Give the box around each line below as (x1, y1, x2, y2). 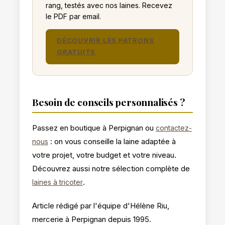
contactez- (156, 123, 192, 132)
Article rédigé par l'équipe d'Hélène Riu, (32, 200, 169, 210)
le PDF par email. (46, 12, 101, 21)
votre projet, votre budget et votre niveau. (32, 150, 176, 160)
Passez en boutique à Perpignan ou (32, 123, 156, 133)
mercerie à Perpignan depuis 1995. (32, 214, 151, 224)
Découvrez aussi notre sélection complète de (32, 163, 190, 173)
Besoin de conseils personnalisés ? (32, 95, 185, 108)
